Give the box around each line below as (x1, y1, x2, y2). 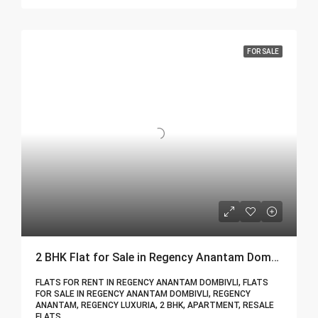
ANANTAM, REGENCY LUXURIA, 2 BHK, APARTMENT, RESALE (35, 300, 274, 311)
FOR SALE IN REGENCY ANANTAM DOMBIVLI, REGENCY (35, 289, 251, 300)
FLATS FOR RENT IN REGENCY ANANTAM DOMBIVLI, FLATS (35, 278, 268, 288)
